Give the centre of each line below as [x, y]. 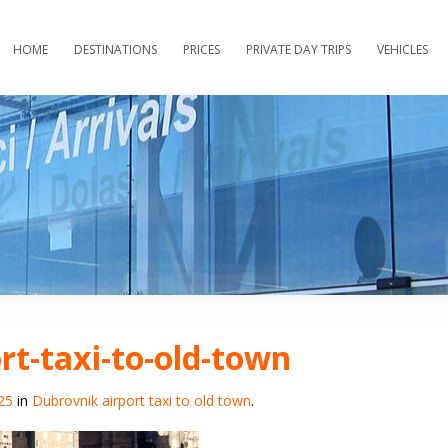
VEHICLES [402, 49]
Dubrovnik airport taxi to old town [141, 400]
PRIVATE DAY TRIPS [298, 49]
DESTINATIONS [115, 49]
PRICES [201, 49]
